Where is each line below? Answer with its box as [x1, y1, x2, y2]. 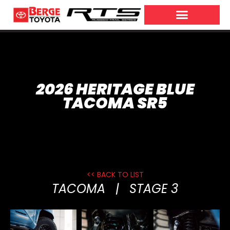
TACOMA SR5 [63, 92, 167, 114]
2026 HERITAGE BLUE [35, 78, 195, 100]
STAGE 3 [129, 180, 178, 197]
